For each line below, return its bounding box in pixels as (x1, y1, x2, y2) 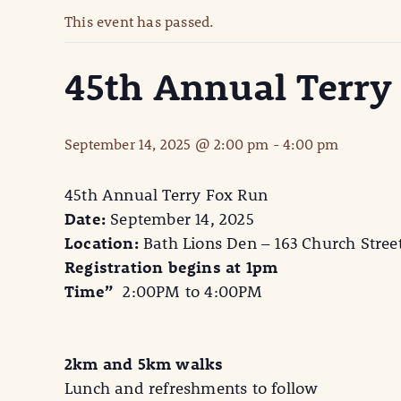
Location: (64, 233, 143, 254)
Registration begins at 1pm (64, 257, 278, 278)
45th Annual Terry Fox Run (64, 184, 268, 206)
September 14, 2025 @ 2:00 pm (64, 134, 269, 154)
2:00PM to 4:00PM (118, 281, 263, 303)
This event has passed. (64, 12, 214, 31)
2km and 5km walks (64, 354, 224, 375)
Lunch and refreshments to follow (64, 378, 319, 399)
